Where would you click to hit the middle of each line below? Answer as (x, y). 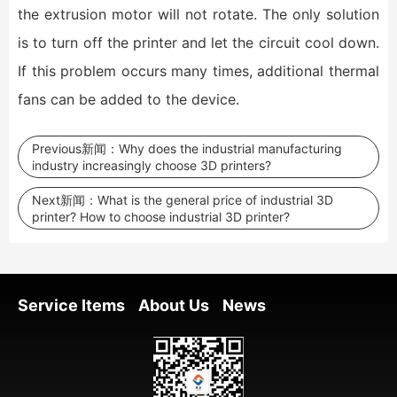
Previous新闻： (75, 148)
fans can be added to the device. (128, 99)
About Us (174, 305)
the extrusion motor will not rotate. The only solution (198, 14)
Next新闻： (65, 200)
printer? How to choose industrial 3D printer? (161, 217)
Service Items (71, 305)
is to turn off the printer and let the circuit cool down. (198, 43)
